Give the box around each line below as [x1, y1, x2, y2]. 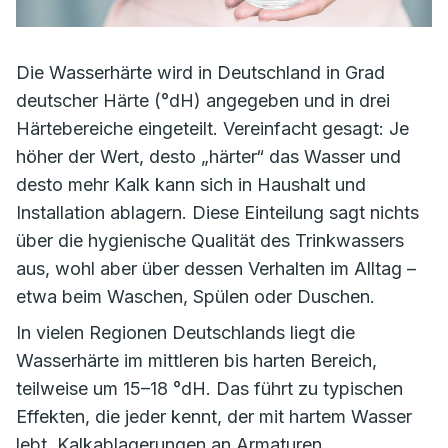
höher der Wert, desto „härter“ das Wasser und [16, 146, 401, 167]
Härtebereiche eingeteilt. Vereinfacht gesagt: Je [16, 118, 409, 139]
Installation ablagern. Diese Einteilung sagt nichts [16, 202, 419, 223]
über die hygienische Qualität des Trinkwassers [16, 230, 404, 251]
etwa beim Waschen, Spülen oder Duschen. [16, 286, 375, 307]
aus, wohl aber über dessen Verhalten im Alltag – [16, 258, 416, 279]
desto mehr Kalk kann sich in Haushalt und [16, 174, 366, 195]
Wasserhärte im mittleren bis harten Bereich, [16, 350, 377, 371]
